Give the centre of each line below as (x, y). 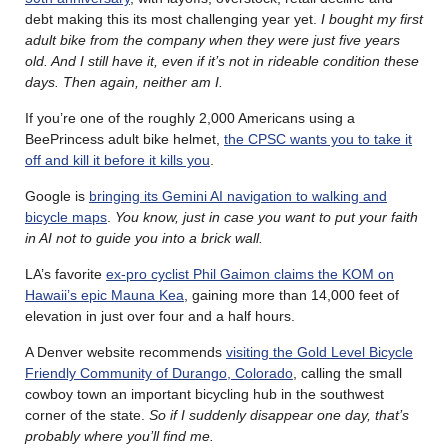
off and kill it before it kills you (117, 160)
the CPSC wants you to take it (318, 139)
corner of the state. (87, 415)
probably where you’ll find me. (121, 436)
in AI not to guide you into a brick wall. (146, 238)
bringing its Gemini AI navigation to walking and (238, 196)
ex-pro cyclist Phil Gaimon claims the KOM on (250, 274)
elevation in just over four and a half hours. (160, 316)
